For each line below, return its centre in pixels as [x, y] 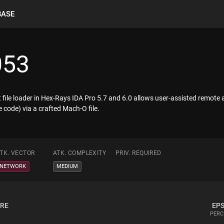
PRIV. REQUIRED [138, 153]
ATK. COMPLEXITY [79, 153]
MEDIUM [67, 166]
